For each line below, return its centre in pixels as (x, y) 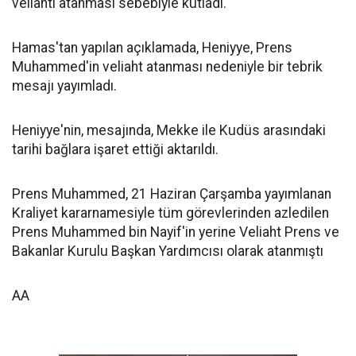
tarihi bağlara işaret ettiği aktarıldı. (115, 149)
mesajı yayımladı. (64, 86)
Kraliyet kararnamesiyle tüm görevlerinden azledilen (170, 213)
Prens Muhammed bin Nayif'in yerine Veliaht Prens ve (176, 232)
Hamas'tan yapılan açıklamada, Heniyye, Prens (152, 48)
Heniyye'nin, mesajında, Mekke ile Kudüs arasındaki (169, 130)
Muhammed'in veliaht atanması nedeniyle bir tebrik (167, 67)
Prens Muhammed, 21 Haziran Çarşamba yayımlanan (172, 194)
